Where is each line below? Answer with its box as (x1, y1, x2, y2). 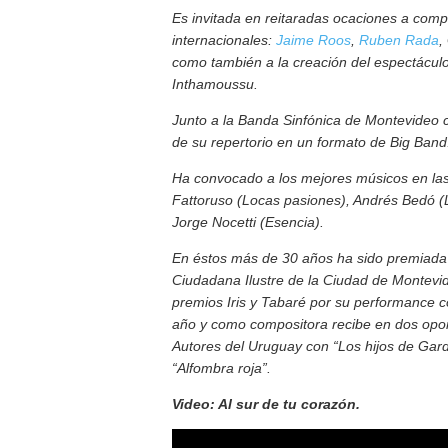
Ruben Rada (359, 32, 439, 48)
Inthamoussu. (172, 76, 258, 92)
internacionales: (172, 32, 272, 48)
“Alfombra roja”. (172, 360, 271, 376)
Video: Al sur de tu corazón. (172, 396, 360, 412)
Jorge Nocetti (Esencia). (172, 214, 324, 230)
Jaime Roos (272, 32, 351, 48)
